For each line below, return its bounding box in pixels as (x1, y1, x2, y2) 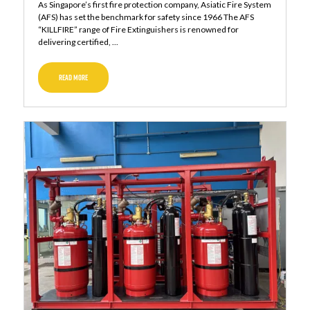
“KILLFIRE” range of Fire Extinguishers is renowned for (37, 24, 239, 35)
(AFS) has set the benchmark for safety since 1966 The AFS (37, 12, 254, 23)
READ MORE (58, 72, 88, 84)
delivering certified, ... (37, 37, 118, 48)
